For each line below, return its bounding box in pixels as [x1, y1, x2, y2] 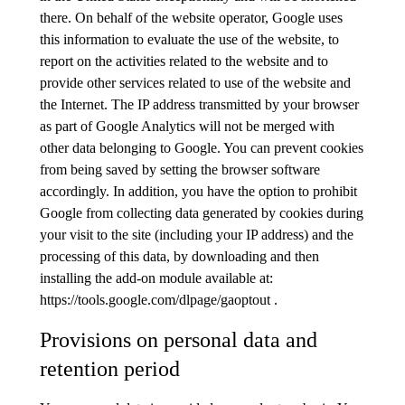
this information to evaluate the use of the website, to [40, 31, 339, 47]
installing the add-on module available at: [40, 269, 273, 286]
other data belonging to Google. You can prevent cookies [40, 139, 363, 155]
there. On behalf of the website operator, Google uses [40, 9, 343, 25]
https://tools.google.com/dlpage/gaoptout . [40, 291, 278, 307]
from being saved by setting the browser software [40, 161, 320, 177]
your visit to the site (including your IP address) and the [40, 226, 353, 242]
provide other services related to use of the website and [40, 74, 351, 90]
